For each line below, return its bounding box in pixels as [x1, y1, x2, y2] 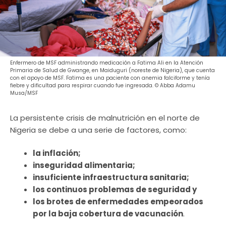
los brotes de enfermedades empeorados [33, 196, 203, 207]
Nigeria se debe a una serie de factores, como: [10, 124, 187, 135]
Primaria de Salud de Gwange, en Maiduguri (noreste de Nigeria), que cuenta [10, 66, 215, 74]
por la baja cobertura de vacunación [33, 208, 183, 219]
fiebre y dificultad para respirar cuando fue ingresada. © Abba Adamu [10, 81, 195, 89]
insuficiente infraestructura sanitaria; [33, 172, 189, 183]
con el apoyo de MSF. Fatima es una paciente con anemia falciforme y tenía [10, 74, 210, 82]
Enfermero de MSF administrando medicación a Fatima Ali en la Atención [10, 59, 203, 67]
